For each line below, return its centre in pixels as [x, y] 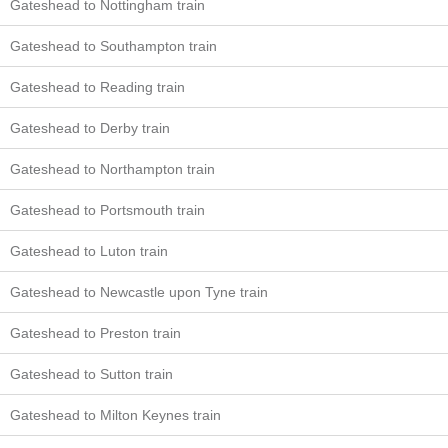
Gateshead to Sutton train [91, 374]
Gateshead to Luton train [89, 251]
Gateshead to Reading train [97, 87]
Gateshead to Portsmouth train [107, 210]
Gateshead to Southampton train [113, 46]
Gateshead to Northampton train [112, 169]
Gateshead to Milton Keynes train [115, 415]
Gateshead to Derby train [90, 128]
